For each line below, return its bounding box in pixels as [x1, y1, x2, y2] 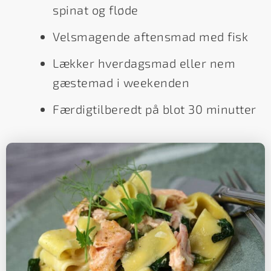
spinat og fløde [53, 2, 139, 18]
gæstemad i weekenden [53, 75, 189, 90]
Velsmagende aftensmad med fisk [53, 29, 248, 44]
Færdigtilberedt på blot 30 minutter [53, 102, 256, 117]
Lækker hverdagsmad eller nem [53, 56, 235, 71]
